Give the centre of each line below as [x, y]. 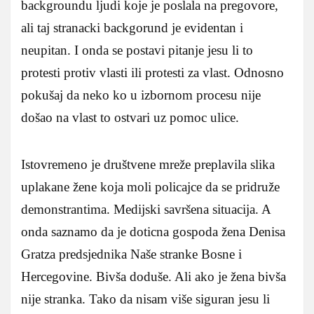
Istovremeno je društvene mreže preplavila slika [148, 164]
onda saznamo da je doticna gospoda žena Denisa [153, 231]
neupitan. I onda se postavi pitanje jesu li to [137, 50]
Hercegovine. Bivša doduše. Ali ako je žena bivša [153, 276]
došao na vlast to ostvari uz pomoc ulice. [130, 117]
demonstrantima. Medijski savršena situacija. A [146, 209]
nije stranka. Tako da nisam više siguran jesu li [145, 299]
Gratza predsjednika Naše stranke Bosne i [131, 254]
